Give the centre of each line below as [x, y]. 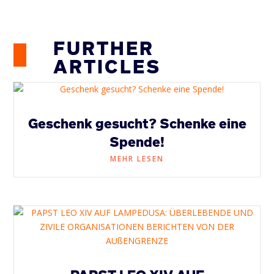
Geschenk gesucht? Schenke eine [137, 123]
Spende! [137, 142]
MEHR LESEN [137, 158]
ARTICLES [107, 66]
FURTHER [104, 48]
